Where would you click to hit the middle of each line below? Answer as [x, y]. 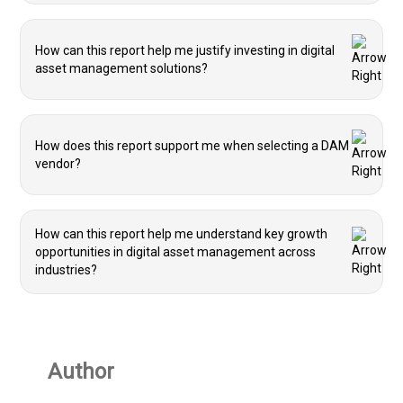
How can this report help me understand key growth [181, 234]
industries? [66, 270]
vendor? [58, 164]
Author [81, 372]
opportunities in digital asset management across [175, 252]
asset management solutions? [121, 68]
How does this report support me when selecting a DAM [192, 146]
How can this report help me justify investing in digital [185, 50]
